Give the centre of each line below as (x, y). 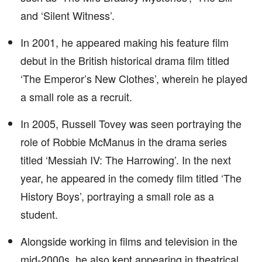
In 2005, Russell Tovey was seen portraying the (131, 123)
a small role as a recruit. (76, 96)
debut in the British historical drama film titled (125, 60)
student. (39, 214)
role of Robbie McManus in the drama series (124, 142)
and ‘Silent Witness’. (68, 15)
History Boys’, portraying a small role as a (117, 196)
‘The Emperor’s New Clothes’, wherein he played (134, 78)
